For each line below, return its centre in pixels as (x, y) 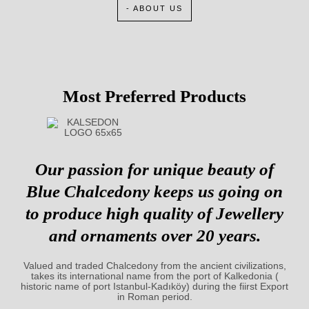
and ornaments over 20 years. (154, 235)
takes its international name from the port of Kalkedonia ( (154, 277)
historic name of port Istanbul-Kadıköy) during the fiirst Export (154, 287)
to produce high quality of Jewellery (154, 213)
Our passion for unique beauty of (154, 169)
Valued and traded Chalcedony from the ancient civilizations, (154, 266)
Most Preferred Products (154, 96)
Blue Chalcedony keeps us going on (154, 191)
